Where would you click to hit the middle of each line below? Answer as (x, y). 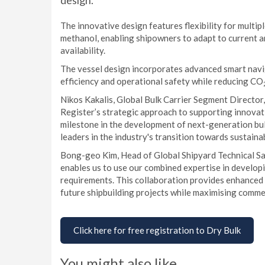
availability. (83, 50)
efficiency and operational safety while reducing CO (162, 81)
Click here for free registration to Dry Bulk (157, 230)
